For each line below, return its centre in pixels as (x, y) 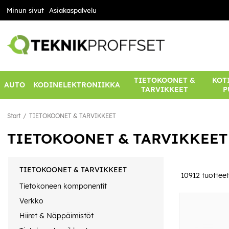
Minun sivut (25, 10)
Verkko (31, 201)
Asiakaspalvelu (73, 10)
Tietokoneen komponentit (63, 186)
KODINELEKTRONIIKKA (77, 85)
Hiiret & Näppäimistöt (56, 216)
